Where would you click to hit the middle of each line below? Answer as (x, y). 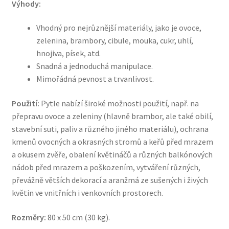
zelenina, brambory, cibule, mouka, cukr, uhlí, (114, 41)
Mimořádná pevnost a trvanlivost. (95, 79)
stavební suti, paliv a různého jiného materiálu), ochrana (110, 129)
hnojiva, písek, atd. (68, 53)
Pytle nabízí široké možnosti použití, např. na (119, 104)
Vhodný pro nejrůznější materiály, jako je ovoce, (119, 28)
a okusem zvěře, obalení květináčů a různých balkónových (112, 155)
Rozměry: (29, 217)
